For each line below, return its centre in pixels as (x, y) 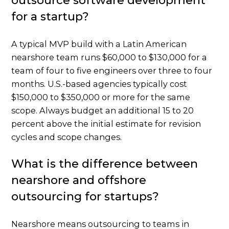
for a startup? (50, 17)
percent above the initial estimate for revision (106, 124)
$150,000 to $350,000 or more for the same (101, 97)
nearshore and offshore (79, 180)
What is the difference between (105, 164)
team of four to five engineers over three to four (112, 71)
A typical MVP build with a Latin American (99, 44)
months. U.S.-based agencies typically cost (99, 84)
